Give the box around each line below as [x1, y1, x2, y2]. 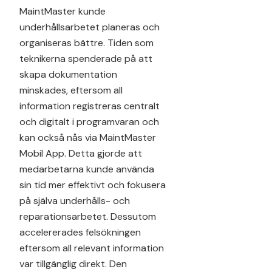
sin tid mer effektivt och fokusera [19, 178, 166, 191]
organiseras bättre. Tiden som [19, 36, 154, 49]
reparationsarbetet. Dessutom [19, 209, 156, 223]
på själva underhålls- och [19, 194, 130, 207]
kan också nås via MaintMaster [19, 131, 156, 144]
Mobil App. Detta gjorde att [19, 146, 142, 160]
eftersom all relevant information [19, 241, 164, 254]
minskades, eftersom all [19, 83, 123, 97]
